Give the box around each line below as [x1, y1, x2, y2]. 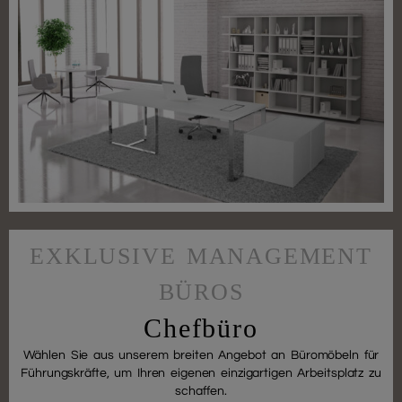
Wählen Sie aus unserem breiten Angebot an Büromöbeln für [22, 349, 380, 363]
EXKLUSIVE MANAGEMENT [30, 243, 372, 270]
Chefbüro [144, 313, 258, 344]
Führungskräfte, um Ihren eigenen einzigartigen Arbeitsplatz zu [21, 367, 381, 380]
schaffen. [175, 385, 227, 398]
